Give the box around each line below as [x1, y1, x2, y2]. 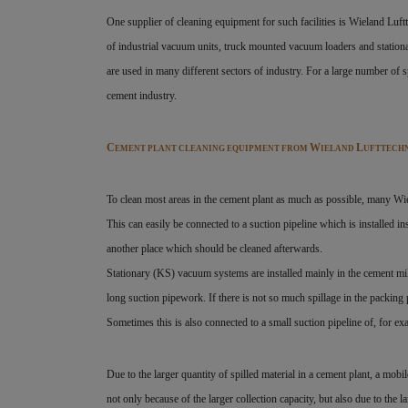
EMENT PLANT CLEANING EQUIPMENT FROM [115, 144, 310, 153]
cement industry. [107, 89, 177, 102]
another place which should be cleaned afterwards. [107, 242, 322, 255]
